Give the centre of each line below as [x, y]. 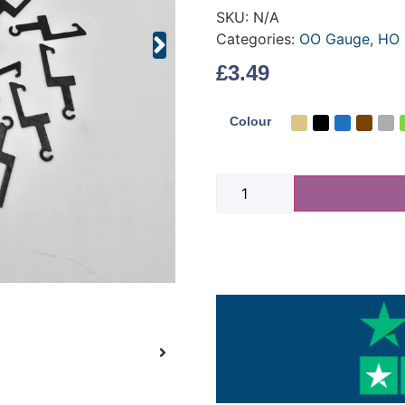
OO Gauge [334, 38]
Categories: [258, 38]
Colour [250, 121]
